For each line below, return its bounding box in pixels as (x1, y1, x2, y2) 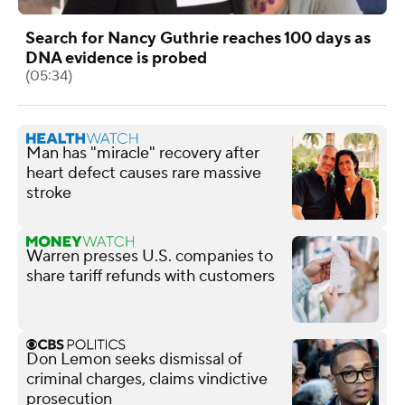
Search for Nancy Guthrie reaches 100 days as (25, 27, 371, 49)
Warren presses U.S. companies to (26, 245, 273, 267)
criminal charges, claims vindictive (26, 368, 268, 390)
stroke (26, 182, 71, 203)
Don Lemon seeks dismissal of (26, 348, 242, 370)
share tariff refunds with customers (26, 265, 275, 287)
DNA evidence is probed (25, 47, 207, 69)
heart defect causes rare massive (26, 162, 261, 184)
